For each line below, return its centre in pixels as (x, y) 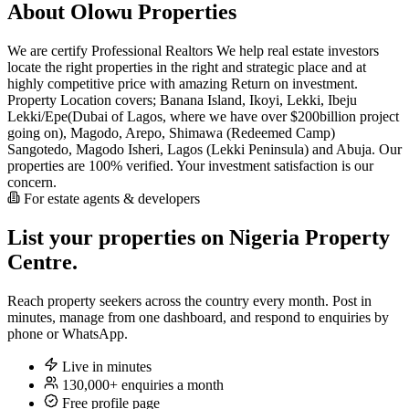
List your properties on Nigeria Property (199, 238)
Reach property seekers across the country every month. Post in (189, 301)
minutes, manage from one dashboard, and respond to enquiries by (198, 318)
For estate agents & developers (110, 199)
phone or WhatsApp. (68, 334)
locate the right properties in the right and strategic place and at (187, 68)
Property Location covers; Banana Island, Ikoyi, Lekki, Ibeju (182, 100)
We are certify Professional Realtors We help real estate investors (193, 51)
